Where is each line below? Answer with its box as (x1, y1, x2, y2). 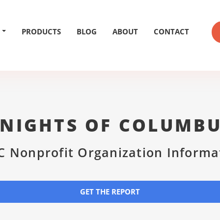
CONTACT (154, 27, 189, 36)
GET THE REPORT (80, 187, 140, 196)
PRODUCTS (22, 27, 61, 36)
